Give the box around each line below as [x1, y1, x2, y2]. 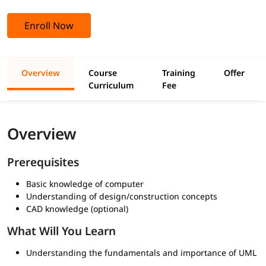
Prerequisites [7, 154, 79, 170]
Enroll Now [24, 18, 74, 32]
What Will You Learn [7, 223, 116, 239]
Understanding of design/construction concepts [26, 190, 217, 202]
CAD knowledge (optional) [26, 202, 128, 214]
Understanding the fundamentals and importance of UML [26, 246, 256, 258]
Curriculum [88, 79, 134, 91]
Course [88, 66, 117, 78]
